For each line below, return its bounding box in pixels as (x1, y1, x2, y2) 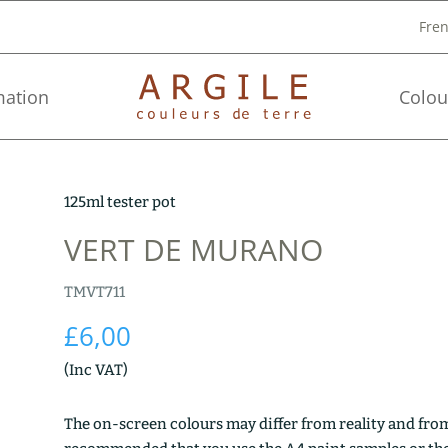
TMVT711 (63, 282, 125, 301)
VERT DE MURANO (63, 228, 323, 270)
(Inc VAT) (63, 360, 128, 379)
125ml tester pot (63, 192, 176, 211)
